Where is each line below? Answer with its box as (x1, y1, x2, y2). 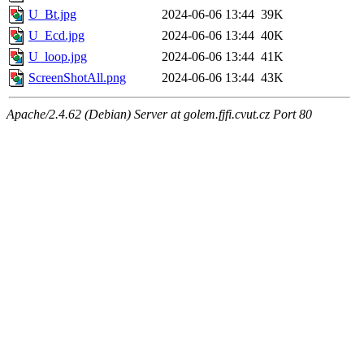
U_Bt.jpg (28, 7, 76, 22)
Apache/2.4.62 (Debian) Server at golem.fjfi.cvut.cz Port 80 (6, 107, 312, 122)
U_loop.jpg (28, 50, 87, 64)
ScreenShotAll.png (28, 71, 126, 85)
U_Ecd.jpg (28, 28, 84, 43)
